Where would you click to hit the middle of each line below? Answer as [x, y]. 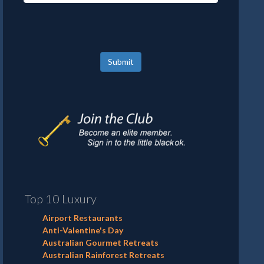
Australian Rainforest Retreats [103, 255]
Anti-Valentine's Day [83, 230]
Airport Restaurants [82, 217]
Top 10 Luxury [61, 198]
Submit [121, 62]
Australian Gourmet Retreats [100, 242]
